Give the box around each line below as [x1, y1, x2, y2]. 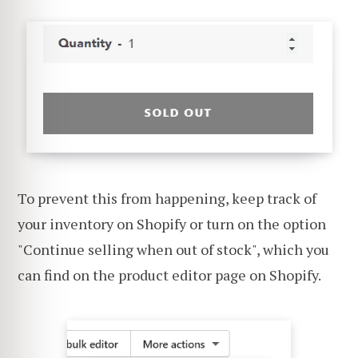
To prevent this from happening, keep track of [18, 188, 316, 208]
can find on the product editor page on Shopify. [18, 265, 321, 284]
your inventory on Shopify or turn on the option [18, 213, 326, 233]
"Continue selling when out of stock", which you [18, 239, 329, 259]
